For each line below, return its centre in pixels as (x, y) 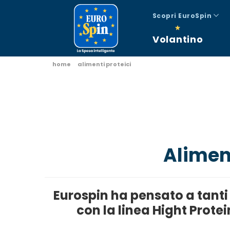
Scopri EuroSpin (183, 16)
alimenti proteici (104, 64)
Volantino (178, 39)
